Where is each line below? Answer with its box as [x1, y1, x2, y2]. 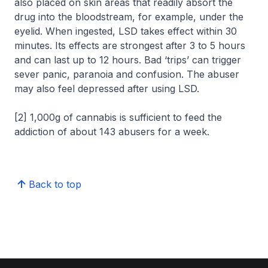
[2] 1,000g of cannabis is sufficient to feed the [14, 111, 222, 124]
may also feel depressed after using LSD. [14, 83, 199, 95]
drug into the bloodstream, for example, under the [14, 11, 243, 23]
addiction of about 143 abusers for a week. [14, 126, 209, 138]
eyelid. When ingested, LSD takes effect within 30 [14, 25, 237, 38]
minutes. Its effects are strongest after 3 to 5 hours [14, 39, 245, 52]
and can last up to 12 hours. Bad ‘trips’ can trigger [14, 54, 241, 66]
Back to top [29, 178, 81, 191]
